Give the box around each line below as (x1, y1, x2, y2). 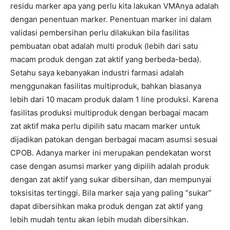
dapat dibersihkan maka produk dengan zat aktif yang (10, 201, 203, 212)
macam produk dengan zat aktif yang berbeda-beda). (10, 54, 201, 65)
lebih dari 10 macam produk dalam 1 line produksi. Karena (10, 94, 218, 105)
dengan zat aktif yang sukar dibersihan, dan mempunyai (10, 175, 212, 185)
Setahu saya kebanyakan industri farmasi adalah (10, 68, 184, 78)
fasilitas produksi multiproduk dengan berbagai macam (10, 108, 208, 118)
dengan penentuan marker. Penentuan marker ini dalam (10, 14, 212, 25)
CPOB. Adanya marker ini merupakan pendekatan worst (10, 148, 211, 158)
